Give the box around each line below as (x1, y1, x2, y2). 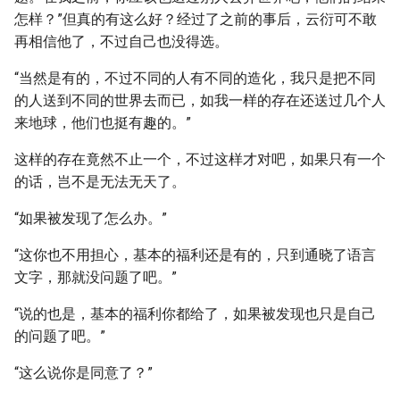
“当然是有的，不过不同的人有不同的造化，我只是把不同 (14, 70, 376, 87)
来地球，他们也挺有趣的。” (14, 114, 191, 131)
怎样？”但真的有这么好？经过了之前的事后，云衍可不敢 (14, 11, 377, 28)
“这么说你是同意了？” (14, 364, 153, 381)
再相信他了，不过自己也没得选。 (14, 33, 229, 50)
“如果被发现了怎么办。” (14, 210, 167, 227)
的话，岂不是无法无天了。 (14, 173, 186, 190)
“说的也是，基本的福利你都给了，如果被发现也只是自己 (14, 305, 376, 322)
